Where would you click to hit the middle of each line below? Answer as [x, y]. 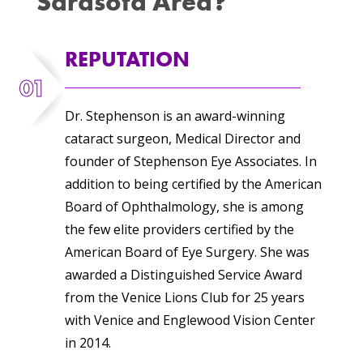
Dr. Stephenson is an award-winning [175, 115]
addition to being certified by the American [193, 184]
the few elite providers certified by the [179, 229]
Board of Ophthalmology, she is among [184, 206]
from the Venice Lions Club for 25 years [184, 297]
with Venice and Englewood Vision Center [190, 320]
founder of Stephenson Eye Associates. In [190, 161]
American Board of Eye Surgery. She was [187, 252]
